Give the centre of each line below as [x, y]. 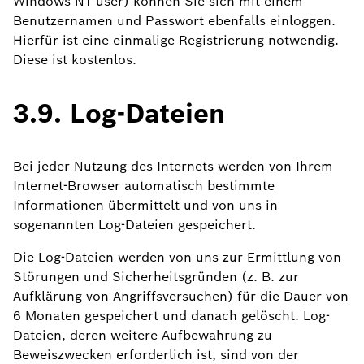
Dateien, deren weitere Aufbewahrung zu [143, 335]
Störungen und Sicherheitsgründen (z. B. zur [156, 277]
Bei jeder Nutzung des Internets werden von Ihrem [173, 166]
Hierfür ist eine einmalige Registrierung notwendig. [176, 40]
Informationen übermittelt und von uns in [145, 205]
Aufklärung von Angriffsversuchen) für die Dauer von [181, 296]
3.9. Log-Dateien [119, 113]
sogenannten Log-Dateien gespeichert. [134, 225]
